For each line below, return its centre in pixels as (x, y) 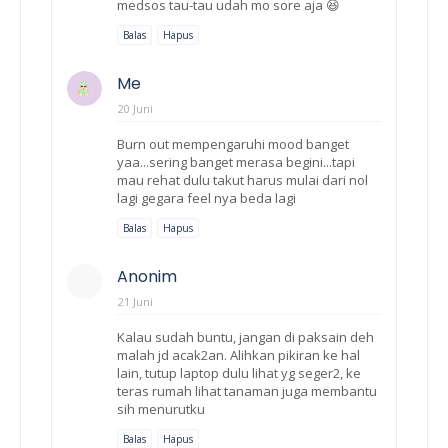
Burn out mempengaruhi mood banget (233, 143)
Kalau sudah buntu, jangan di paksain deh (245, 336)
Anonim (147, 276)
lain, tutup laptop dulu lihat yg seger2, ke (239, 372)
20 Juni (135, 108)
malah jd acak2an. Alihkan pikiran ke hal (238, 354)
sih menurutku (161, 408)
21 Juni (135, 301)
